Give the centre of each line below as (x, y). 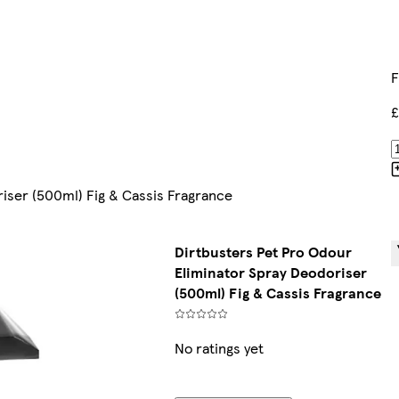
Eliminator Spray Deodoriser (271, 273)
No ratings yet (220, 348)
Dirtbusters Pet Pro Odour (264, 252)
